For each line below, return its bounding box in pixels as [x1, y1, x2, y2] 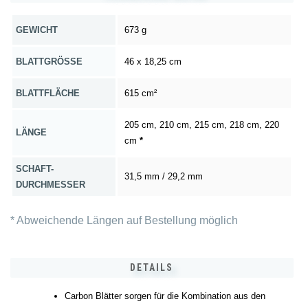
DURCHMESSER [16, 179, 85, 190]
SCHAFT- [16, 163, 54, 174]
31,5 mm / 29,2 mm [124, 170, 203, 181]
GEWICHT [16, 24, 58, 35]
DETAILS [130, 262, 174, 274]
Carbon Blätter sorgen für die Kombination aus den [65, 291, 265, 302]
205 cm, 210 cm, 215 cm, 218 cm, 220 [124, 119, 279, 130]
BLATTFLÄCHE [16, 87, 80, 98]
